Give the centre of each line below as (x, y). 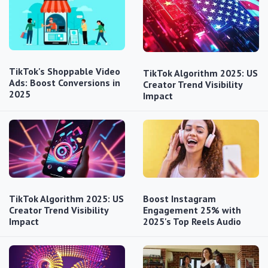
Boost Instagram (179, 198)
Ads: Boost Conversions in (65, 83)
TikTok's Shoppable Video (65, 71)
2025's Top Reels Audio (192, 221)
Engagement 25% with (192, 210)
